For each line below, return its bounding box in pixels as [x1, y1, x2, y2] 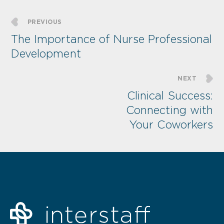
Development [11, 47, 81, 60]
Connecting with [126, 104, 213, 116]
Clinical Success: [126, 89, 213, 102]
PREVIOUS [27, 18, 62, 25]
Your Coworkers [129, 118, 213, 131]
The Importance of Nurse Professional [11, 33, 212, 45]
